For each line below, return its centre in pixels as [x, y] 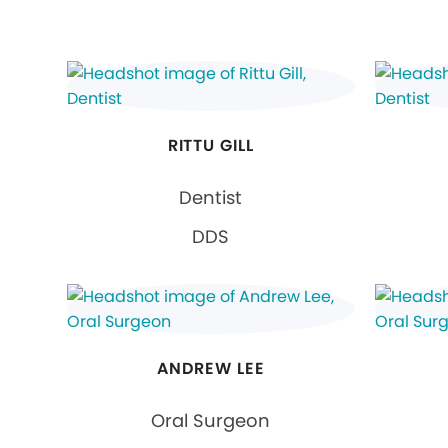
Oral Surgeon [211, 420]
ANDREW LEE [211, 368]
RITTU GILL [211, 145]
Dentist [211, 197]
